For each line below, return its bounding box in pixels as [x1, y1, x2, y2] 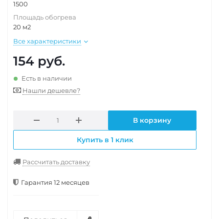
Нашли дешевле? [22, 87, 80, 94]
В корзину [133, 116, 172, 125]
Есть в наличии [22, 74, 72, 82]
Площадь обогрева [13, 13, 76, 21]
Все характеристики [13, 37, 81, 45]
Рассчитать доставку [22, 158, 90, 166]
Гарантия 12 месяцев [21, 178, 89, 186]
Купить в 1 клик [76, 135, 133, 144]
